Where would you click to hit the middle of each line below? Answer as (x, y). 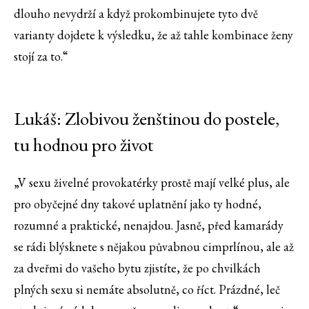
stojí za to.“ (41, 57)
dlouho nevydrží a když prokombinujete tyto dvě (136, 14)
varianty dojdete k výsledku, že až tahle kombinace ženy (153, 35)
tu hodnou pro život (84, 145)
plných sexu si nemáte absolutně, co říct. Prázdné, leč (147, 290)
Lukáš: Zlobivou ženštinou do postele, (147, 119)
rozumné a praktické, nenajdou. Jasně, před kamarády (149, 226)
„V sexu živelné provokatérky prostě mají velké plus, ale (152, 183)
